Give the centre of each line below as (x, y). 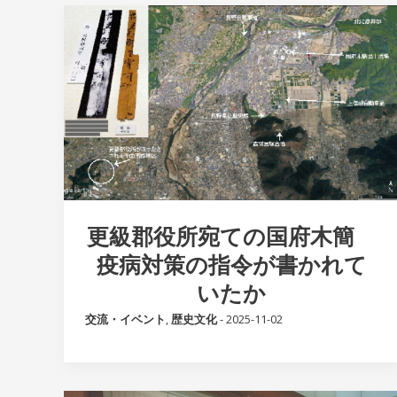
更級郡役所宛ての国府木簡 (231, 236)
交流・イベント (125, 319)
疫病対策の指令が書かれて (231, 265)
